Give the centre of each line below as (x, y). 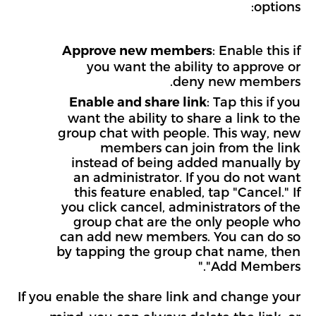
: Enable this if (256, 50)
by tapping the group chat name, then (178, 251)
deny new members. (236, 81)
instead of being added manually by (186, 162)
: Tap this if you (253, 102)
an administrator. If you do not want (187, 177)
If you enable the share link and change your (159, 296)
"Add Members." (253, 266)
